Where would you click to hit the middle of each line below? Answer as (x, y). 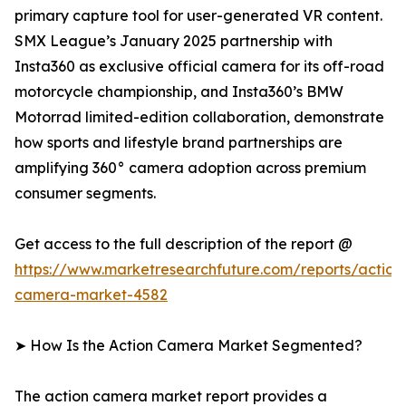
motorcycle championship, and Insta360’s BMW (179, 92)
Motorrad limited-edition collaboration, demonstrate (199, 117)
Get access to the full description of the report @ (184, 244)
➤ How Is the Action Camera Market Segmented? (188, 346)
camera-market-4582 (91, 295)
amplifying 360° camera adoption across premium (190, 168)
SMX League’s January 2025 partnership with (174, 41)
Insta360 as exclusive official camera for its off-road (199, 67)
